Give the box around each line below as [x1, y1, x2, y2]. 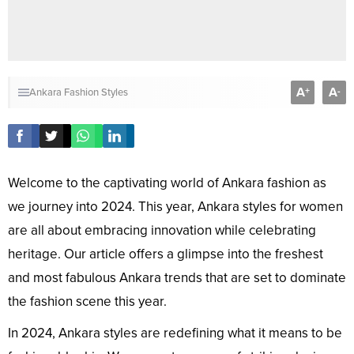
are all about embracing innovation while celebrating [8, 222, 316, 239]
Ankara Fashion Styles [29, 86, 128, 100]
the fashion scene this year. [8, 293, 167, 311]
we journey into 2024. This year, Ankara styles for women [8, 198, 343, 216]
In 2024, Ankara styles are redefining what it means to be [8, 325, 342, 342]
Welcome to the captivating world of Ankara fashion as [8, 175, 326, 192]
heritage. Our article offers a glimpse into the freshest [8, 246, 323, 263]
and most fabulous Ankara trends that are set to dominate [8, 269, 346, 287]
